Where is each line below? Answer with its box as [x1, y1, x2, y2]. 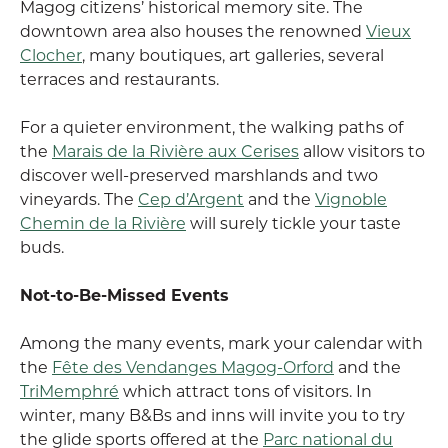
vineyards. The [20, 188, 138, 209]
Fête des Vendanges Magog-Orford [52, 356, 334, 377]
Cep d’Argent [138, 188, 244, 209]
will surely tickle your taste [186, 212, 401, 233]
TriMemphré [20, 380, 119, 401]
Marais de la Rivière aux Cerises [52, 140, 299, 161]
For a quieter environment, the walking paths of [20, 116, 403, 137]
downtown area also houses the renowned [20, 20, 366, 41]
